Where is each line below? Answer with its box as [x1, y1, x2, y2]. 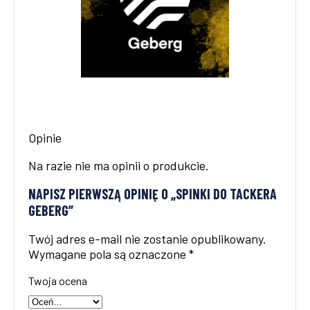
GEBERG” [28, 201, 73, 219]
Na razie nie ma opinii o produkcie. [28, 157, 209, 173]
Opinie [28, 129, 62, 145]
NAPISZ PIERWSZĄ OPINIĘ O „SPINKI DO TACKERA [28, 185, 277, 202]
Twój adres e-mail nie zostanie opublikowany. [28, 230, 266, 246]
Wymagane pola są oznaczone [28, 246, 189, 262]
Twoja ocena [28, 273, 87, 287]
